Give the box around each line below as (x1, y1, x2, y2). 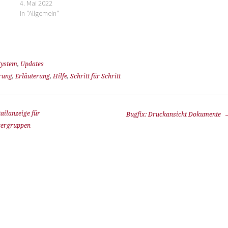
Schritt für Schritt (70, 73, 121, 80)
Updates (20, 61, 44, 68)
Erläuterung (15, 73, 50, 80)
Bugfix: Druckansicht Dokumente (126, 111, 222, 119)
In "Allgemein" (20, 9, 60, 18)
